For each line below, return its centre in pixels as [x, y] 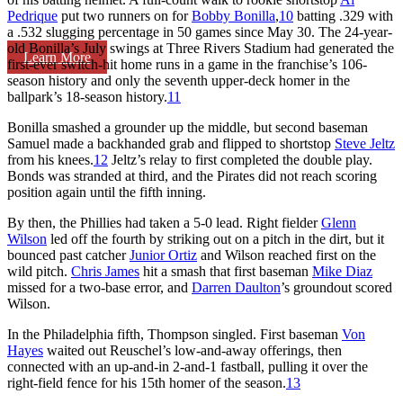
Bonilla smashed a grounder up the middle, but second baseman [188, 127]
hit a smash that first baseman [226, 271]
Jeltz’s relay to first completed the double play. [240, 159]
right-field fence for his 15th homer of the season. [147, 382]
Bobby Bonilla [233, 15]
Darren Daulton [236, 287]
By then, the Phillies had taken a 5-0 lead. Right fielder [164, 222]
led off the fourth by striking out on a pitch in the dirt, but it [215, 238]
